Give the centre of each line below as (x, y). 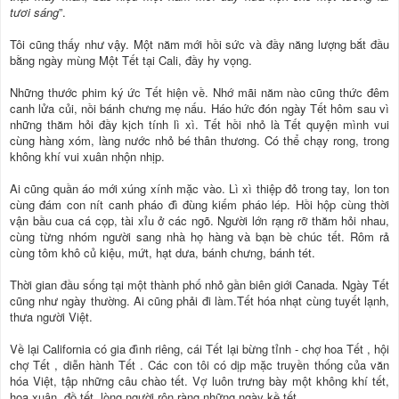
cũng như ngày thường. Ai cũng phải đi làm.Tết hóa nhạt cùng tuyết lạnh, (199, 300)
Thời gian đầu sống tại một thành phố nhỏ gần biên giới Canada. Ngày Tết (199, 284)
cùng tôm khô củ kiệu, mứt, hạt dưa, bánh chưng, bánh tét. (163, 252)
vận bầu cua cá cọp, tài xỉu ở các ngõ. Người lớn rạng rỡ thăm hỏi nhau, (199, 220)
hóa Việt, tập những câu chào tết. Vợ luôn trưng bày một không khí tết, (199, 380)
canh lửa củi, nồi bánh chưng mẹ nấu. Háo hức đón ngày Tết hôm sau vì (199, 108)
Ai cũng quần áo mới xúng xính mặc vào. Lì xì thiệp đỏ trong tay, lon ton (199, 188)
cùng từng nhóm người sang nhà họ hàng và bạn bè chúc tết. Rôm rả (199, 236)
